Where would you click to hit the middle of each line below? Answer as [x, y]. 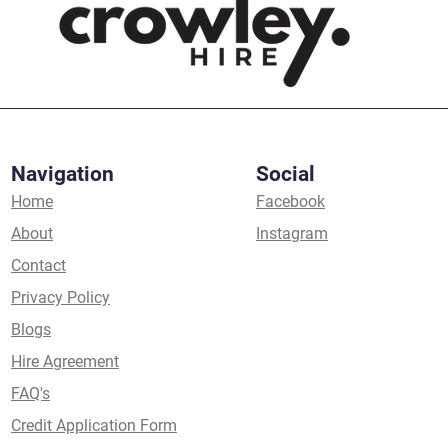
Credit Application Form [94, 425]
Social [285, 174]
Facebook [290, 201]
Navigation [62, 174]
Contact [38, 265]
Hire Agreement [65, 361]
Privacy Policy [60, 297]
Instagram [292, 233]
